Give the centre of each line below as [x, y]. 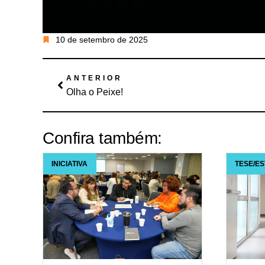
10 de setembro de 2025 [102, 39]
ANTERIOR [94, 78]
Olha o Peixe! [95, 92]
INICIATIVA [70, 164]
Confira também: [102, 138]
